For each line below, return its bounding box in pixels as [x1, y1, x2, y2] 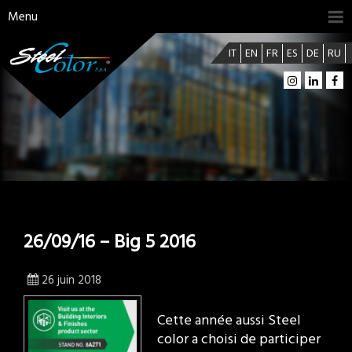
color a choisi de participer [157, 329, 321, 350]
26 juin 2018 [41, 272, 101, 289]
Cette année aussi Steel [157, 310, 301, 331]
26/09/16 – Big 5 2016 [24, 229, 196, 256]
